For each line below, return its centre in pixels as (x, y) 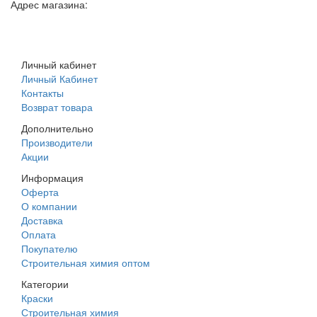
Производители (57, 142)
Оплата (39, 234)
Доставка (42, 220)
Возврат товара (57, 106)
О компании (49, 206)
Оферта (40, 191)
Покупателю (50, 248)
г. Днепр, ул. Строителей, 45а (84, 18)
